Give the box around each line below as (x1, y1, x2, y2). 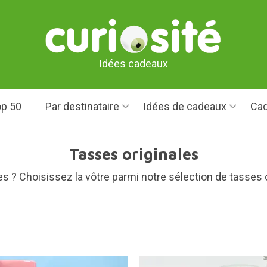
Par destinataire (45, 100, 119, 113)
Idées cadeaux (99, 57, 168, 70)
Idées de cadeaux (142, 100, 226, 113)
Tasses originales (69, 144, 198, 163)
